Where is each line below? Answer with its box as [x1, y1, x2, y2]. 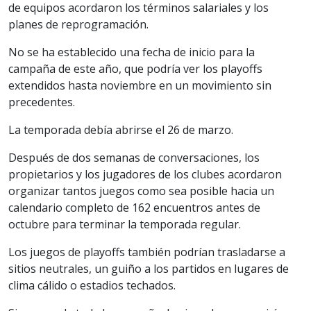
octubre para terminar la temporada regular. [8, 216, 241, 232]
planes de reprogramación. [8, 16, 149, 32]
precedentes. [8, 94, 75, 110]
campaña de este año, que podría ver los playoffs [8, 60, 262, 76]
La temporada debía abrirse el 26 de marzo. [8, 121, 233, 137]
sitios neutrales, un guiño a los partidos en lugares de [8, 260, 289, 276]
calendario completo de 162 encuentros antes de [8, 199, 260, 215]
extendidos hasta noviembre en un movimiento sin [8, 77, 271, 93]
